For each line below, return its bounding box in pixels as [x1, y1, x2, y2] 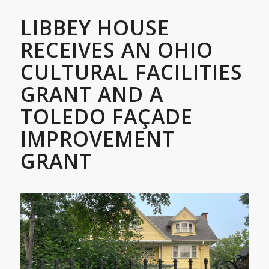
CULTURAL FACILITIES [20, 58, 243, 86]
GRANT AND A [20, 80, 163, 108]
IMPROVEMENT [20, 124, 175, 153]
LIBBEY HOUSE [20, 13, 169, 41]
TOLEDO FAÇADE [20, 102, 193, 130]
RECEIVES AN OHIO [20, 35, 213, 64]
